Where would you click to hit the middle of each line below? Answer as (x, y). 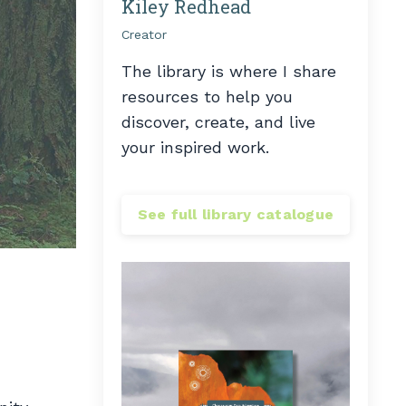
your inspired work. (195, 147)
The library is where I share (228, 71)
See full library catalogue (235, 214)
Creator (144, 34)
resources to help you (207, 96)
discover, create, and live (218, 121)
